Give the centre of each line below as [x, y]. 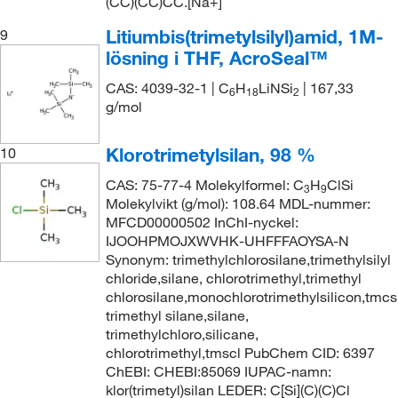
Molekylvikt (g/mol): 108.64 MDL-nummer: [238, 203]
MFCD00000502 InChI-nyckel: [202, 222]
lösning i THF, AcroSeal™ [216, 58]
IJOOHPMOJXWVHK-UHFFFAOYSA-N [227, 240]
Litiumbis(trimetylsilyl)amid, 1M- [244, 36]
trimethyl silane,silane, [177, 315]
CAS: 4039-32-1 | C [167, 88]
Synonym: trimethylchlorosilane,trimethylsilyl [248, 259]
